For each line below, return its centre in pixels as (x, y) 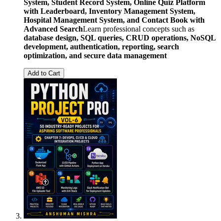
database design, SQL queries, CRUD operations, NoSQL (120, 37)
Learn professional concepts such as (139, 29)
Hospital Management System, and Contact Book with (114, 20)
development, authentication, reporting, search (101, 46)
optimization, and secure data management (95, 55)
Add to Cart (44, 73)
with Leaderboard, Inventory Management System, (110, 11)
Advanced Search (53, 29)
